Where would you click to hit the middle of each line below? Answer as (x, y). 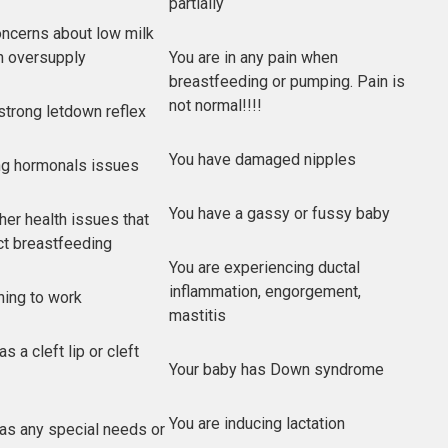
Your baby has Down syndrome (276, 369)
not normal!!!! (215, 105)
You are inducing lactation (257, 423)
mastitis (197, 315)
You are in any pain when (253, 57)
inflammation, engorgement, (265, 291)
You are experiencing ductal (264, 267)
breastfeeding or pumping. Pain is (287, 81)
